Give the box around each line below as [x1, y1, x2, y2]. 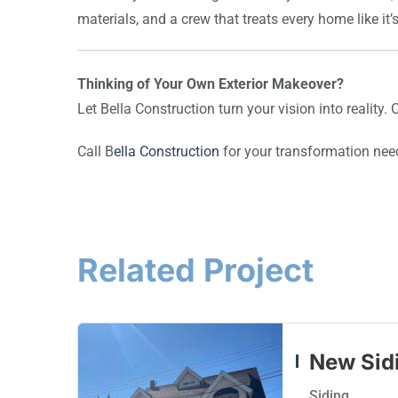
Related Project [77, 250, 314, 290]
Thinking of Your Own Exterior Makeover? [77, 75, 344, 92]
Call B [77, 142, 114, 160]
